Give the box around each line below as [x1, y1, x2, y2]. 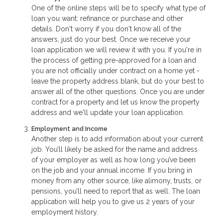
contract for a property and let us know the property [31, 98, 200, 107]
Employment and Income [31, 124, 108, 132]
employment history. [31, 208, 98, 216]
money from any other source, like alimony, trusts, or [31, 176, 202, 185]
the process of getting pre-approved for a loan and [31, 56, 196, 65]
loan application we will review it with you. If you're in [31, 46, 202, 54]
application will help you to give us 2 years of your [31, 197, 195, 206]
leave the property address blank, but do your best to [31, 77, 204, 86]
